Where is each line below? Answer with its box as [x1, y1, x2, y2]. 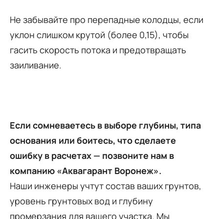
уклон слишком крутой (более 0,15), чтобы [10, 29, 189, 41]
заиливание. [10, 59, 62, 71]
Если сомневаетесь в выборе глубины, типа [10, 119, 201, 131]
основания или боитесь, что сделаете [10, 134, 176, 147]
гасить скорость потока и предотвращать [10, 44, 186, 56]
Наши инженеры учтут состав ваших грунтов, [10, 180, 201, 192]
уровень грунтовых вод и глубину [10, 195, 153, 207]
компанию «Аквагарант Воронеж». [10, 165, 161, 177]
